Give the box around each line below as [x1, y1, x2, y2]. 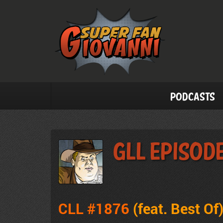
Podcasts [170, 92, 215, 103]
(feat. [133, 199, 171, 218]
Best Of [171, 199, 219, 218]
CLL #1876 [58, 199, 133, 218]
